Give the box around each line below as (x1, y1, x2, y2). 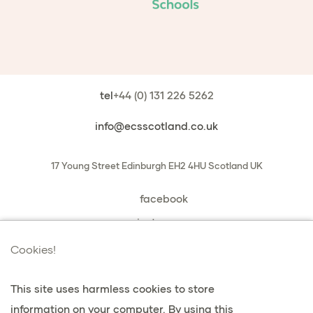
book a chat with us (113, 240, 214, 252)
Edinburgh (121, 161, 166, 171)
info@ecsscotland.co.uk (95, 120, 218, 132)
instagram (136, 217, 191, 228)
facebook (139, 193, 188, 205)
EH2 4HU (168, 161, 206, 171)
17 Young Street (50, 161, 119, 171)
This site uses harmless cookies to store (10, 283, 214, 295)
